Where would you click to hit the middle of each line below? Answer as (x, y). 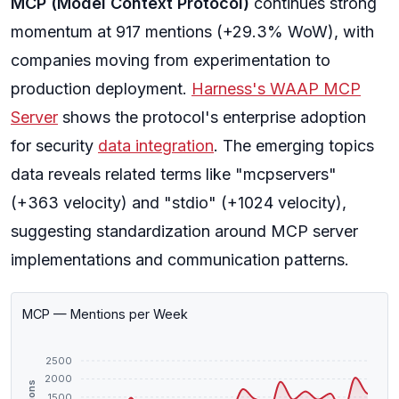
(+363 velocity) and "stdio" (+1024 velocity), (179, 203)
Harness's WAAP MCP (276, 89)
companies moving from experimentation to (171, 60)
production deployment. (101, 89)
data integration (156, 146)
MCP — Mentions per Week (105, 314)
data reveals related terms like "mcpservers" (174, 174)
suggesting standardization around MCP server (184, 231)
